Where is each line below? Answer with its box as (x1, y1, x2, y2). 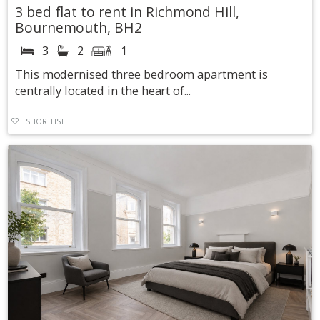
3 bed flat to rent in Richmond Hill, (14, 2, 240, 22)
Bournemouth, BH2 (14, 18, 143, 38)
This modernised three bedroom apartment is (14, 66, 268, 83)
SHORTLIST (26, 116, 64, 126)
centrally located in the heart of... (14, 83, 191, 99)
